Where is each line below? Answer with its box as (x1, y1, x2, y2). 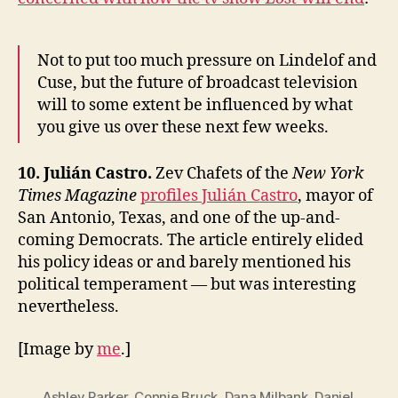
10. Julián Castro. (18, 163, 152, 185)
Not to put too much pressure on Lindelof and (37, 50, 377, 71)
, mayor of (298, 186, 373, 207)
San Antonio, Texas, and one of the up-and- (18, 208, 340, 229)
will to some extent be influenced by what (37, 94, 353, 115)
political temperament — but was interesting (18, 275, 356, 296)
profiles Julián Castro (140, 186, 298, 207)
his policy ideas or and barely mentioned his (18, 252, 351, 274)
